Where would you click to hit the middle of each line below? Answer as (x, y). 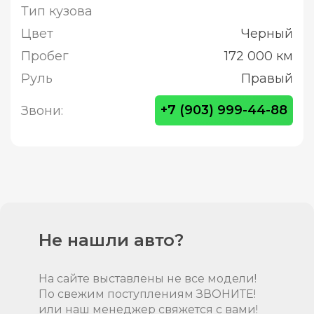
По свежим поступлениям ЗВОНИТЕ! (147, 294)
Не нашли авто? (111, 240)
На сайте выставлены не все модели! (148, 279)
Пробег (45, 56)
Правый (267, 78)
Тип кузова (57, 11)
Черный (267, 34)
